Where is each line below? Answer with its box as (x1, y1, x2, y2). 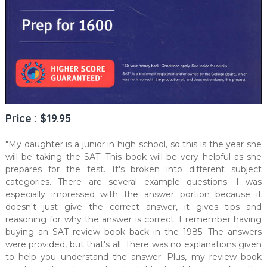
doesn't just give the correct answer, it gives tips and (5, 201, 262, 213)
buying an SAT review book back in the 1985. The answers (5, 226, 262, 238)
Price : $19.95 (5, 111, 71, 126)
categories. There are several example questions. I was (5, 176, 262, 188)
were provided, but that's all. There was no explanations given (5, 239, 262, 250)
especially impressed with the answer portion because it (5, 189, 262, 200)
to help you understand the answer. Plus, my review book (5, 252, 262, 263)
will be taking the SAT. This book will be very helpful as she (5, 151, 262, 163)
